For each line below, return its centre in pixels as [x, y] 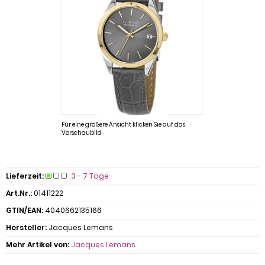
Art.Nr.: [19, 193]
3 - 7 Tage [90, 176]
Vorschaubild [82, 133]
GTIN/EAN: [25, 210]
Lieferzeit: [25, 176]
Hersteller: [26, 227]
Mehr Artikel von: [38, 245]
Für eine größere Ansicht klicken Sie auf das [123, 125]
